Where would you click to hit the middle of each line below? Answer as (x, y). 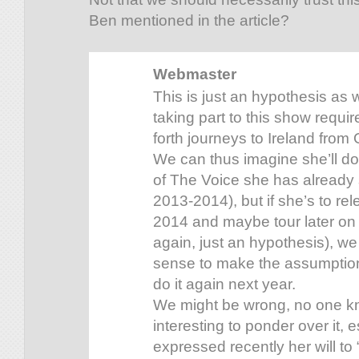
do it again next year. (224, 284)
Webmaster (195, 75)
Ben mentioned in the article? (189, 21)
